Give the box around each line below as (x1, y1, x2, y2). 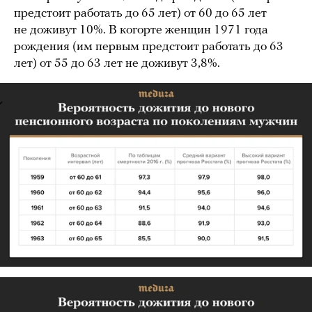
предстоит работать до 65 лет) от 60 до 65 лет (14, 6, 267, 20)
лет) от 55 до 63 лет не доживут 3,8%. (14, 56, 220, 70)
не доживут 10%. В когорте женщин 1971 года (14, 23, 268, 37)
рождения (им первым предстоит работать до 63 (14, 40, 283, 54)
